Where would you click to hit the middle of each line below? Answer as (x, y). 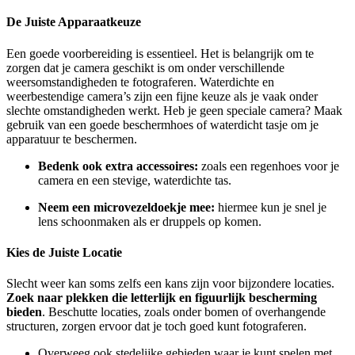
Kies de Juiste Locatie (64, 252)
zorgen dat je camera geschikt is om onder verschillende (145, 67)
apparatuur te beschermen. (72, 139)
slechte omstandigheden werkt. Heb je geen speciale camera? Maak (174, 110)
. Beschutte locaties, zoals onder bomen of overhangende (184, 312)
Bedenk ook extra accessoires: (118, 166)
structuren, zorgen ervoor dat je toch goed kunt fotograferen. (157, 326)
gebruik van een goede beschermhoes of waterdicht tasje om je (162, 124)
